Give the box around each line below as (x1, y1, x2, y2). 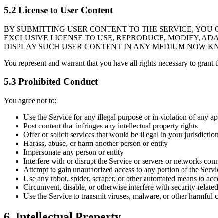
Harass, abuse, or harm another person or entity (23, 139, 168, 147)
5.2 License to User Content (4, 4, 113, 15)
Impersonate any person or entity (23, 148, 124, 156)
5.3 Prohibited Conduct (4, 76, 98, 87)
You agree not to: (4, 96, 56, 105)
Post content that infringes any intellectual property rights (23, 122, 198, 130)
